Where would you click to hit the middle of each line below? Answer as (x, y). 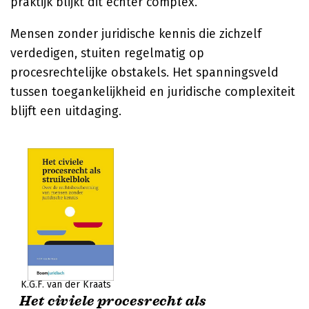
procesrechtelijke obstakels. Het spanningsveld (144, 72)
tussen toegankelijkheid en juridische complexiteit (153, 92)
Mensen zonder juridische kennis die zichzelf (136, 34)
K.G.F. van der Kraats (66, 285)
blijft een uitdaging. (66, 111)
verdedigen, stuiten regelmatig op (107, 53)
